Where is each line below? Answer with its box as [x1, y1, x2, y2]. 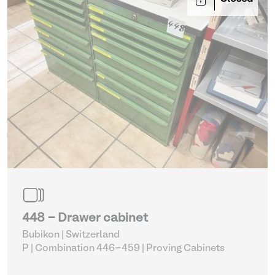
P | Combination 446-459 [22, 244, 140, 253]
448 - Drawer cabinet [22, 213, 148, 224]
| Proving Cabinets [146, 244, 225, 253]
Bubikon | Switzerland [22, 231, 120, 239]
